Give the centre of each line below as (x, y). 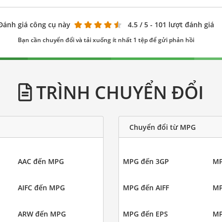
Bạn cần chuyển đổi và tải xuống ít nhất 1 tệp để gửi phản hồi (106, 40)
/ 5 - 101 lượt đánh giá (177, 25)
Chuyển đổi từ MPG (163, 127)
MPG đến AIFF (146, 188)
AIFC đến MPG (41, 188)
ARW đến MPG (42, 214)
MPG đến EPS (145, 214)
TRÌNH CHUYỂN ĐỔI (118, 92)
